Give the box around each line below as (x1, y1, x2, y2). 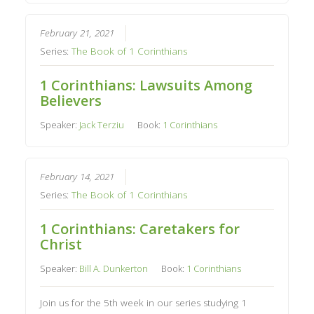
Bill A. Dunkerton (79, 261, 149, 275)
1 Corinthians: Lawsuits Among (40, 75, 253, 95)
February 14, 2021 (40, 170, 115, 183)
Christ (40, 234, 83, 254)
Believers (40, 90, 102, 110)
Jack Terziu (79, 118, 125, 131)
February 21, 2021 (40, 26, 115, 39)
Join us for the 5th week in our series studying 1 (40, 296, 247, 309)
